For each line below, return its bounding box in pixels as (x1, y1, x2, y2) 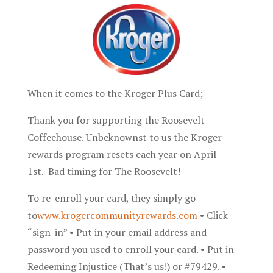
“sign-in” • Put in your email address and (27, 225, 207, 239)
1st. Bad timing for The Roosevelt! (27, 165, 180, 179)
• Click (197, 208, 228, 222)
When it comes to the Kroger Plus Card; (27, 87, 203, 101)
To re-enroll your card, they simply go (27, 191, 196, 205)
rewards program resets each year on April (27, 147, 216, 161)
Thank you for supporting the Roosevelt (27, 113, 205, 127)
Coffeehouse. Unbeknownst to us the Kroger (27, 130, 222, 144)
